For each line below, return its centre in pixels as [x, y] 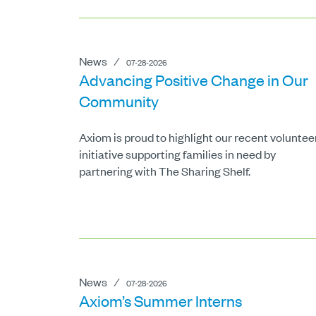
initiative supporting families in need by [177, 154]
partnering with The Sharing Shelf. [165, 171]
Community [119, 101]
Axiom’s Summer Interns [160, 301]
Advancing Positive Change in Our [194, 80]
